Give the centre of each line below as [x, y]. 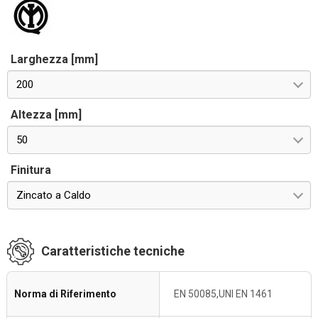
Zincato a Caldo [54, 195]
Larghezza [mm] [54, 59]
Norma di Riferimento [65, 294]
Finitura [31, 170]
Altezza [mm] [46, 115]
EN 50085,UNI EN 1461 [223, 294]
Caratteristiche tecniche [113, 251]
